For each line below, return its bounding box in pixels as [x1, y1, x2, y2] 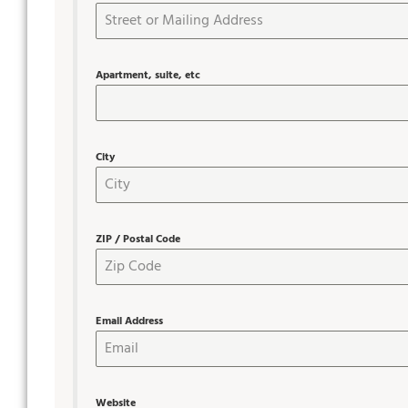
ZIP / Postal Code [96, 230, 180, 250]
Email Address [96, 312, 163, 331]
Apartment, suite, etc [96, 66, 200, 86]
